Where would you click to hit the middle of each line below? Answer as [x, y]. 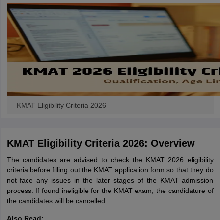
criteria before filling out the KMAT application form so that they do [110, 170]
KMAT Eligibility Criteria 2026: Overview [101, 143]
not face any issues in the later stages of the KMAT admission [110, 180]
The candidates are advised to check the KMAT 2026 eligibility [110, 160]
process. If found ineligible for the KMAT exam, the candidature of [110, 191]
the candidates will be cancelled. [57, 201]
